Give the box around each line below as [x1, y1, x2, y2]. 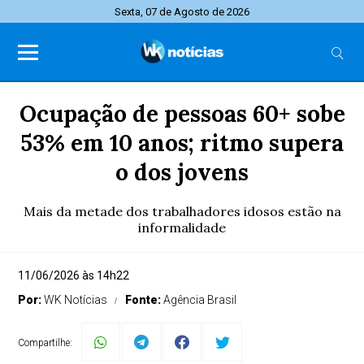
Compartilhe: [18, 337, 73, 349]
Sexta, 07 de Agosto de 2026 [115, 6, 249, 18]
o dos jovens [115, 158, 249, 187]
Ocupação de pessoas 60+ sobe [19, 99, 345, 128]
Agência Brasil [163, 293, 237, 306]
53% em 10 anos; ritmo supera [20, 128, 344, 158]
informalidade [138, 219, 226, 236]
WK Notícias [44, 293, 108, 306]
